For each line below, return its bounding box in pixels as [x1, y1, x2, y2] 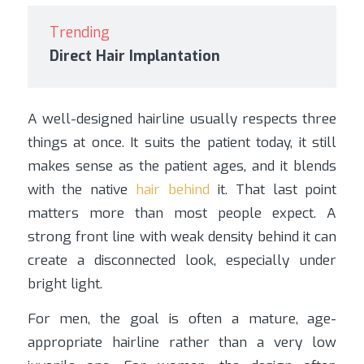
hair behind [136, 180, 210, 199]
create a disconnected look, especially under [27, 250, 337, 270]
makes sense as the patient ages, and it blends [27, 156, 337, 175]
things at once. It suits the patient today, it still [27, 132, 337, 152]
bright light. [27, 274, 102, 293]
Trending [49, 22, 110, 42]
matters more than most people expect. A [27, 203, 337, 223]
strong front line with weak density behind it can [27, 227, 337, 246]
